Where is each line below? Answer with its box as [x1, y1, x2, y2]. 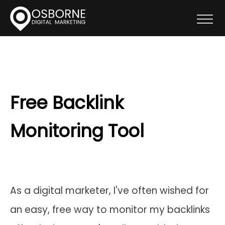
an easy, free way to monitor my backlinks [10, 203, 210, 216]
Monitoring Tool [10, 119, 144, 143]
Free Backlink [10, 90, 124, 115]
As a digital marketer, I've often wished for [10, 184, 209, 197]
